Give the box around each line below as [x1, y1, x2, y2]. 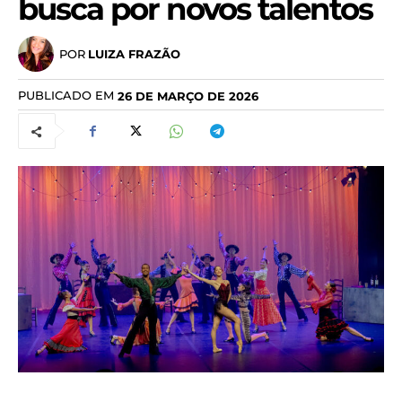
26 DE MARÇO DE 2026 [118, 88, 258, 103]
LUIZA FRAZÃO [88, 46, 180, 61]
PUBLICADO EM [18, 88, 114, 103]
